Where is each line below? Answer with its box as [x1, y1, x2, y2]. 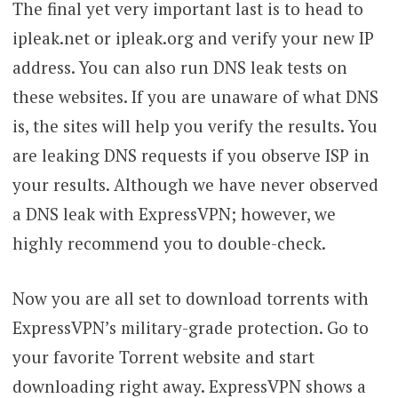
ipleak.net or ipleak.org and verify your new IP [12, 27, 374, 50]
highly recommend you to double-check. [12, 232, 326, 255]
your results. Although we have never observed [12, 173, 378, 196]
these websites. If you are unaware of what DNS [12, 85, 378, 108]
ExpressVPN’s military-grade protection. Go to [12, 315, 369, 338]
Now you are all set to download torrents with [12, 286, 369, 309]
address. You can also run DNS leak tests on [12, 56, 347, 79]
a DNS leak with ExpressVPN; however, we [12, 203, 336, 226]
